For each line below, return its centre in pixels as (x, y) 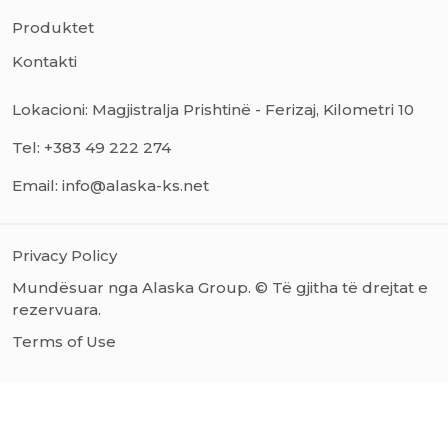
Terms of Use (64, 341)
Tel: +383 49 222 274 (91, 147)
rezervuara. (56, 309)
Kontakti (44, 61)
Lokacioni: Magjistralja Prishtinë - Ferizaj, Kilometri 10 (213, 109)
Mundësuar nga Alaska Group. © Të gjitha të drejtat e (220, 287)
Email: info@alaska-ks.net (110, 185)
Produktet (53, 27)
